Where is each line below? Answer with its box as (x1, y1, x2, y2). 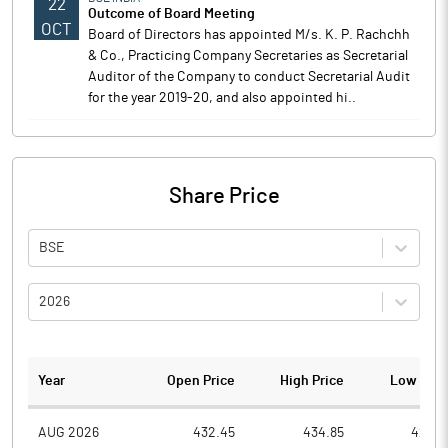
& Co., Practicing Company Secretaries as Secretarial (88, 49, 408, 63)
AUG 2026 (38, 425, 99, 440)
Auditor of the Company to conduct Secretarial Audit (88, 70, 410, 84)
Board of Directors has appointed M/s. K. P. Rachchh (88, 28, 410, 42)
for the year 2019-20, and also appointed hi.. (88, 91, 356, 105)
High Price (279, 374, 344, 388)
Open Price (167, 374, 236, 388)
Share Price (168, 185, 280, 207)
